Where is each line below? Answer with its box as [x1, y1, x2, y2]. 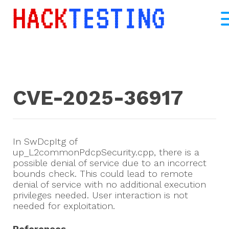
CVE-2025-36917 [13, 86, 183, 110]
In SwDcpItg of [13, 136, 77, 147]
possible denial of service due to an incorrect [13, 157, 207, 169]
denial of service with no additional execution [13, 179, 206, 190]
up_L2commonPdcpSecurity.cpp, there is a [13, 147, 199, 158]
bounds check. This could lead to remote [13, 168, 193, 179]
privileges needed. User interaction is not [13, 190, 188, 201]
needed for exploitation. [13, 200, 115, 212]
